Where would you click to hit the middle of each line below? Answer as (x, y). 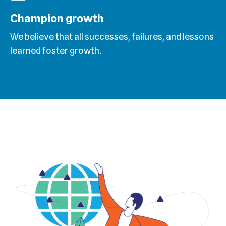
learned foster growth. (56, 51)
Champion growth (57, 18)
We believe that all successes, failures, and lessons (112, 37)
